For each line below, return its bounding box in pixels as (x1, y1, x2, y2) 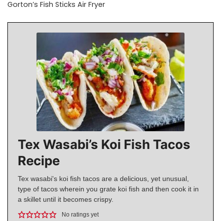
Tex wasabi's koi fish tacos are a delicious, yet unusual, (18, 174, 189, 183)
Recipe (18, 152, 60, 168)
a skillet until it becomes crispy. (18, 195, 113, 203)
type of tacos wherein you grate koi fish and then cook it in (18, 184, 199, 193)
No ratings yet (62, 211, 99, 218)
